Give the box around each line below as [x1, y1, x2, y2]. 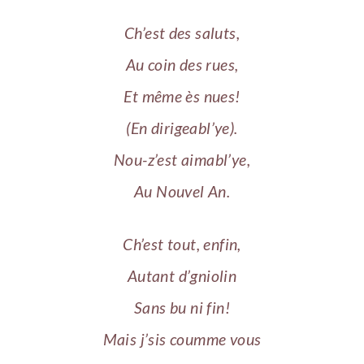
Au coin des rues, [125, 54, 239, 74]
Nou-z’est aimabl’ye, [114, 149, 250, 169]
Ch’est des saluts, [123, 23, 240, 42]
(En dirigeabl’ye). [126, 118, 238, 137]
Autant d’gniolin [127, 266, 237, 285]
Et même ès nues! [123, 86, 240, 106]
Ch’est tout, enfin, [123, 234, 241, 253]
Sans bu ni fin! [134, 297, 230, 317]
